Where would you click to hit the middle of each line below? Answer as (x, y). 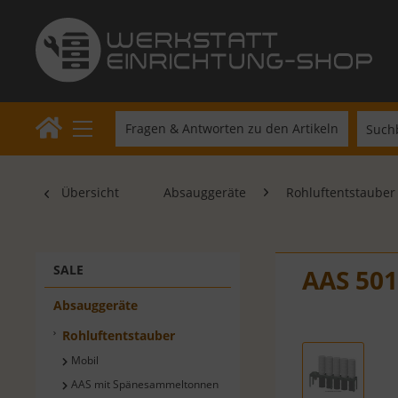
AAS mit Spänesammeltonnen (145, 385)
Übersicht (91, 193)
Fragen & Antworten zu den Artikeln (232, 129)
